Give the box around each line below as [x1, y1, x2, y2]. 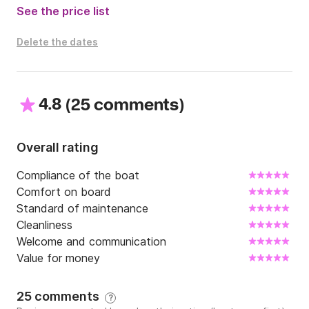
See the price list [17, 4, 110, 19]
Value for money [17, 251, 100, 266]
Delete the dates [17, 36, 98, 48]
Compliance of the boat [17, 168, 139, 183]
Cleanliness [17, 218, 72, 232]
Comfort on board [17, 185, 111, 199]
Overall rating [17, 140, 99, 155]
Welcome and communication [17, 235, 166, 249]
